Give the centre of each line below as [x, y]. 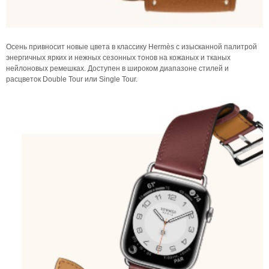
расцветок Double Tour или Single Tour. [72, 79]
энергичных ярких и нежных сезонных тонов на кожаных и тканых [118, 58]
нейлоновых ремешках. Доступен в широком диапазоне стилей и [117, 68]
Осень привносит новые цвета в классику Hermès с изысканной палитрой [131, 47]
